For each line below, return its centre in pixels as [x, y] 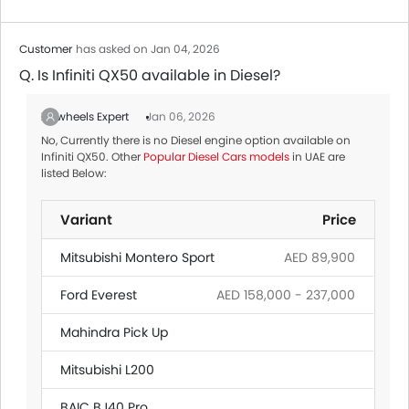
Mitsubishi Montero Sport [137, 257]
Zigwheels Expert [86, 116]
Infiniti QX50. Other [92, 157]
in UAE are [317, 157]
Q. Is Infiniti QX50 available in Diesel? [150, 75]
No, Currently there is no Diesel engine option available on [196, 140]
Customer [46, 49]
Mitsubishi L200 [107, 370]
